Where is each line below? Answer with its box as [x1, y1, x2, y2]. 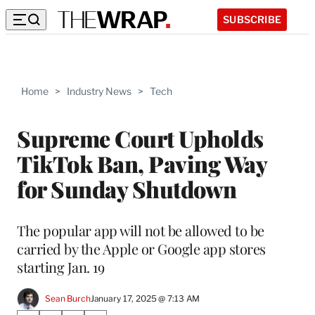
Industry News [67, 85, 131, 97]
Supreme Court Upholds [17, 122, 264, 153]
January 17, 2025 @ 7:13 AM [90, 293, 200, 304]
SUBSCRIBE [223, 13, 281, 25]
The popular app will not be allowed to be [17, 220, 264, 240]
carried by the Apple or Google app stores [17, 238, 266, 258]
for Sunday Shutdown [17, 173, 237, 204]
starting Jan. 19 [17, 257, 104, 276]
